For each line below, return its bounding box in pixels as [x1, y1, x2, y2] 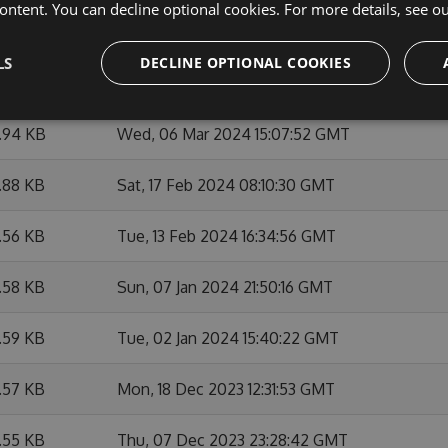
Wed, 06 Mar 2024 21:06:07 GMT [117, 73, 351, 93]
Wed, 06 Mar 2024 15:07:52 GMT [117, 124, 350, 144]
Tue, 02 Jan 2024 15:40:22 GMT [117, 328, 339, 348]
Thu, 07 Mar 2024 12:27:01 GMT [117, 22, 339, 42]
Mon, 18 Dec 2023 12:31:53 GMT [117, 379, 335, 399]
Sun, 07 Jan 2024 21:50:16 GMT [117, 277, 333, 297]
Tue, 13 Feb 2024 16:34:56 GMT [117, 226, 336, 246]
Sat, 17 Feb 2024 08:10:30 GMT [117, 175, 335, 195]
